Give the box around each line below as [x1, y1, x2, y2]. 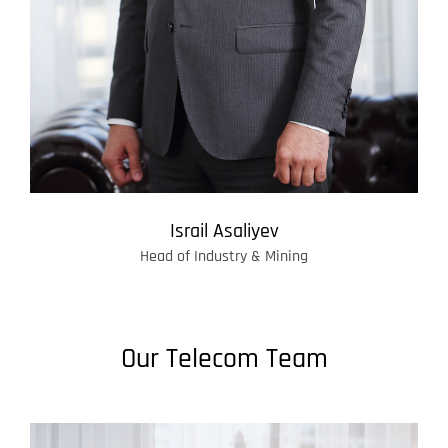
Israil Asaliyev [169, 218, 279, 245]
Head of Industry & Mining [140, 246, 308, 268]
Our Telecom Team [120, 341, 328, 378]
